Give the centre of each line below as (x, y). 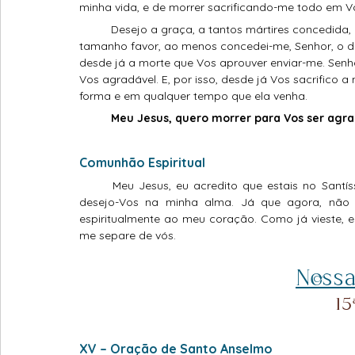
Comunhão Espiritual (142, 163)
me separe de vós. (128, 236)
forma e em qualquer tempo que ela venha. (193, 96)
